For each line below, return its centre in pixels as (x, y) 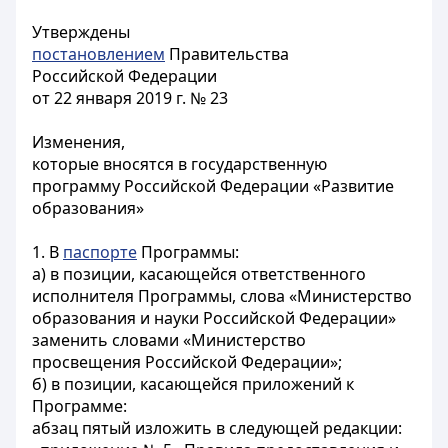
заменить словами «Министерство (169, 340)
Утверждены (81, 32)
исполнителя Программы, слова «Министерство (222, 296)
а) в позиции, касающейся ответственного (199, 274)
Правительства (227, 54)
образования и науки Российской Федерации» (214, 318)
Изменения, (78, 142)
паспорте (100, 252)
